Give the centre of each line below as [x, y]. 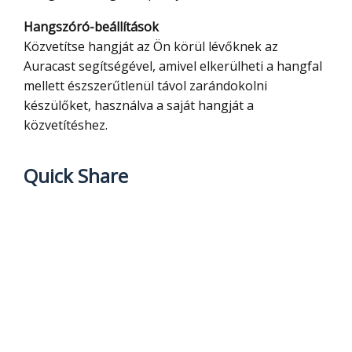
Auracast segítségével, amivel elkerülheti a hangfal [173, 66]
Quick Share [76, 176]
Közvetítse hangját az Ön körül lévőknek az [151, 47]
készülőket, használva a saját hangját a [139, 106]
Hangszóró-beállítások [96, 27]
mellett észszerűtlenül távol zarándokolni [145, 86]
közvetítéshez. [66, 125]
